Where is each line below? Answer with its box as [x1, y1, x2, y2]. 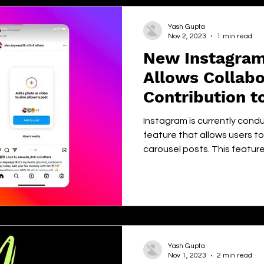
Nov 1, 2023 [168, 252, 206, 259]
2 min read [217, 252, 252, 259]
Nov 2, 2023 [168, 32, 206, 40]
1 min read [217, 32, 252, 40]
